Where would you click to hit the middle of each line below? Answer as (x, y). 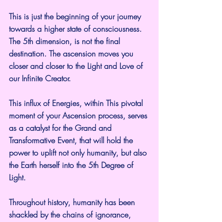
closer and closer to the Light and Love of (77, 66)
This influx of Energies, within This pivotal (77, 103)
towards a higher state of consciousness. (77, 28)
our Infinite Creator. (40, 78)
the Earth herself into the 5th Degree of (72, 165)
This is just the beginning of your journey (76, 16)
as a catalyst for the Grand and (61, 128)
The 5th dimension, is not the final (66, 41)
